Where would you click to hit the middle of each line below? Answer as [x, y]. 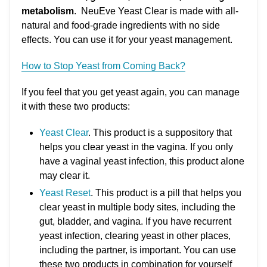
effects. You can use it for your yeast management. [127, 40]
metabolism [48, 11]
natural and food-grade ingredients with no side [121, 26]
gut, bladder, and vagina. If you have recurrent [135, 222]
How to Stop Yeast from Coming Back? [103, 66]
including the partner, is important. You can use [138, 250]
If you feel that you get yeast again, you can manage [131, 92]
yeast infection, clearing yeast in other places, [135, 236]
